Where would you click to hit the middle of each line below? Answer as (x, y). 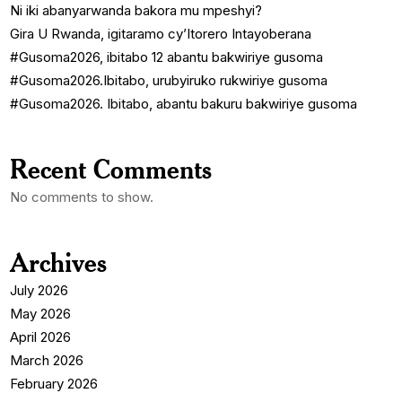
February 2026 (54, 384)
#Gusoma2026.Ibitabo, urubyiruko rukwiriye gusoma (169, 81)
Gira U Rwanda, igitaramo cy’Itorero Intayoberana (161, 34)
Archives (59, 262)
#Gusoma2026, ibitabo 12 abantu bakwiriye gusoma (167, 57)
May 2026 (41, 314)
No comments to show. (82, 197)
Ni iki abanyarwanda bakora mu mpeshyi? (136, 11)
